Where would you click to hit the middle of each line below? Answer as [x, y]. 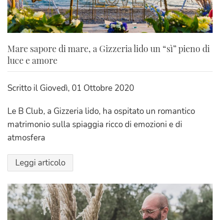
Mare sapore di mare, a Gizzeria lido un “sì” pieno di [109, 49]
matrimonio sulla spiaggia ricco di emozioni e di [95, 125]
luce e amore [32, 61]
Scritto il [24, 88]
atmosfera [26, 138]
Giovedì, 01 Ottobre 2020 [87, 88]
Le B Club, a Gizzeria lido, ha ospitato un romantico [101, 111]
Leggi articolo [40, 163]
